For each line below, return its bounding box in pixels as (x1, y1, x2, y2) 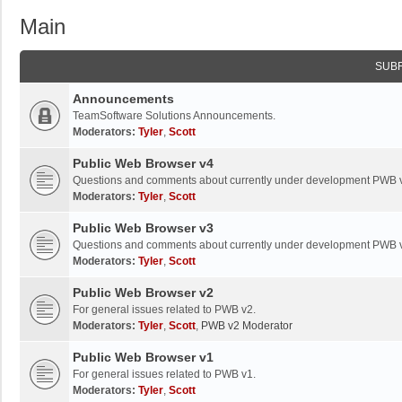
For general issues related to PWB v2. (73, 303, 256, 316)
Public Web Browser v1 (73, 350, 214, 364)
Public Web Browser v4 (73, 156, 214, 170)
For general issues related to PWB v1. (73, 368, 256, 380)
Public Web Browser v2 (73, 285, 214, 300)
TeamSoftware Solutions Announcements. (73, 109, 275, 122)
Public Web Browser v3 (73, 221, 214, 235)
